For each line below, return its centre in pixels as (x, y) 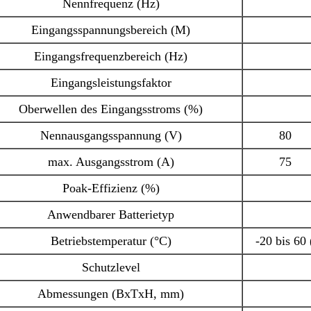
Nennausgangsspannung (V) (111, 135)
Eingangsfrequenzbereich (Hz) (111, 56)
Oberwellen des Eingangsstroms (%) (111, 109)
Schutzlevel (111, 267)
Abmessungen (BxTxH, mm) (111, 293)
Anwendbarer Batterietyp (111, 214)
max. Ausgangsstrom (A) (111, 161)
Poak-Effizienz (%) (111, 188)
